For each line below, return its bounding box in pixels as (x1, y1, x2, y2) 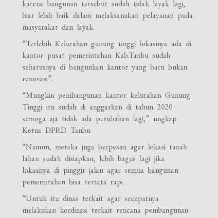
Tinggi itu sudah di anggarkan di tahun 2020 (22, 101, 173, 112)
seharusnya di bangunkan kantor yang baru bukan (22, 61, 188, 72)
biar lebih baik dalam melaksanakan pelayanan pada (22, 10, 193, 20)
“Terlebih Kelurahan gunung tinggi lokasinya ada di (22, 38, 192, 49)
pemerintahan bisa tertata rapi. (22, 176, 125, 187)
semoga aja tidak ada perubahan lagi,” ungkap (22, 113, 177, 124)
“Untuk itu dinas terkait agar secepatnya (22, 193, 159, 203)
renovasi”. (22, 73, 54, 84)
